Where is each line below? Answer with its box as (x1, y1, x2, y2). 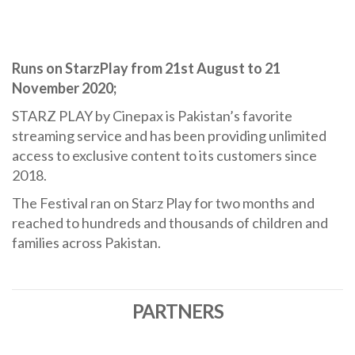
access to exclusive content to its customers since (12, 146, 317, 164)
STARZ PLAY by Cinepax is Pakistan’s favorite (12, 106, 292, 124)
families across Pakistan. (12, 233, 161, 251)
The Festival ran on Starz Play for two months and (12, 193, 315, 212)
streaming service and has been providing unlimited (12, 126, 326, 144)
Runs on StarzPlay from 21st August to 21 (12, 59, 281, 77)
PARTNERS (132, 299, 223, 323)
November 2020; (12, 78, 116, 97)
